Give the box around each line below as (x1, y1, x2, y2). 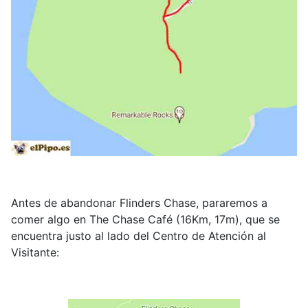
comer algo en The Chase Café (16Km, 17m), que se (11, 212, 280, 226)
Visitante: (11, 245, 59, 259)
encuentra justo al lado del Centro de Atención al (11, 229, 266, 243)
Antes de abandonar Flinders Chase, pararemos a (11, 196, 267, 210)
